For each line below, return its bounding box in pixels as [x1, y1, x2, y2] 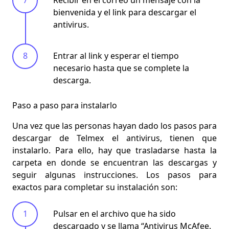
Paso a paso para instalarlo [12, 99, 117, 111]
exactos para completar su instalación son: [12, 181, 177, 193]
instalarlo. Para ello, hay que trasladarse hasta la [12, 144, 217, 156]
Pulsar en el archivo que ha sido [53, 208, 176, 219]
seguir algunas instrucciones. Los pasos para [12, 169, 217, 180]
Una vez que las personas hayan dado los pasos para [12, 120, 217, 131]
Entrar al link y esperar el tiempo [53, 50, 179, 61]
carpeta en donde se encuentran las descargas [12, 156, 209, 168]
